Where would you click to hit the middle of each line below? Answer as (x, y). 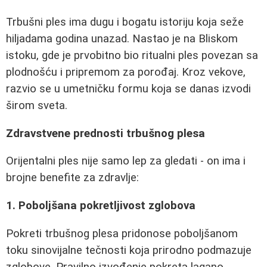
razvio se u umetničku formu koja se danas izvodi (128, 89)
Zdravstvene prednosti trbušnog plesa (105, 133)
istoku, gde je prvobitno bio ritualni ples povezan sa (132, 55)
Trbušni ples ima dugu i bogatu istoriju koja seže (125, 22)
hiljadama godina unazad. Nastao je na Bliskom (122, 39)
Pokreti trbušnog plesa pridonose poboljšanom (122, 233)
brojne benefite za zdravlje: (72, 178)
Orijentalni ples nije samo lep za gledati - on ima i (126, 161)
